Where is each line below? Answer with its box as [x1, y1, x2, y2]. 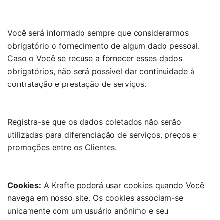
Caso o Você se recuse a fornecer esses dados [7, 54, 182, 63]
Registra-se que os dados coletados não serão [7, 117, 181, 127]
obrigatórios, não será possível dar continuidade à [7, 66, 194, 76]
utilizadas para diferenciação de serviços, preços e [7, 130, 197, 139]
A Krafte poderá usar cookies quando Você [41, 180, 204, 190]
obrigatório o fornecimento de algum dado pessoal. [7, 41, 200, 51]
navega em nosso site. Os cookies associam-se [7, 193, 183, 203]
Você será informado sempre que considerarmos [7, 28, 189, 38]
